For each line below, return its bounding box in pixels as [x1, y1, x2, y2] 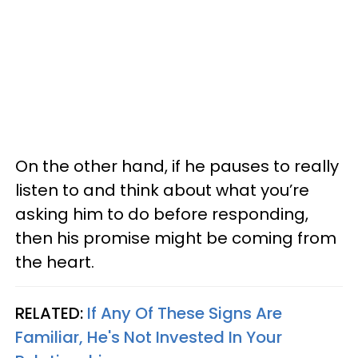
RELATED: [15, 301, 87, 324]
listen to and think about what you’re [15, 178, 309, 201]
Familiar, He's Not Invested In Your [15, 325, 282, 348]
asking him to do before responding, [15, 202, 308, 225]
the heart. [15, 250, 94, 273]
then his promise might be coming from [15, 226, 336, 249]
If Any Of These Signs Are [87, 301, 282, 324]
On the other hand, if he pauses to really [15, 154, 339, 177]
